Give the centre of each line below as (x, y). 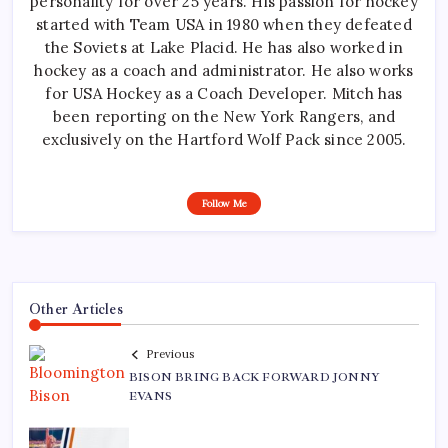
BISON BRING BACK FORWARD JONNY (254, 378)
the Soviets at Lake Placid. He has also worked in (224, 47)
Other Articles (76, 308)
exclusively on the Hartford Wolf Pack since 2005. (224, 139)
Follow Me (224, 203)
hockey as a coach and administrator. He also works (224, 70)
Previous (170, 354)
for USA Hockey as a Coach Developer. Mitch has (224, 93)
